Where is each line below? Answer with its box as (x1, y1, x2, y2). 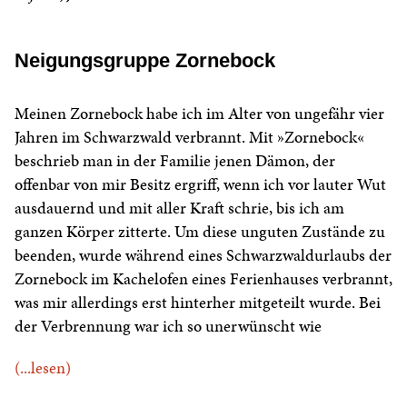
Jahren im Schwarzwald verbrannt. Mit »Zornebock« (15, 125, 364, 149)
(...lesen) (15, 356, 71, 380)
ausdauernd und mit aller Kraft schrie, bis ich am (15, 196, 344, 220)
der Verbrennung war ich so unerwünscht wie (15, 314, 322, 338)
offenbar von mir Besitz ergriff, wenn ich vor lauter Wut (15, 173, 386, 196)
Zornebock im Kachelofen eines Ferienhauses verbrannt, (15, 267, 392, 291)
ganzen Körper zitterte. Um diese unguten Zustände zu (15, 220, 385, 243)
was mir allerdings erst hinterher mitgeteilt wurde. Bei (15, 291, 381, 314)
